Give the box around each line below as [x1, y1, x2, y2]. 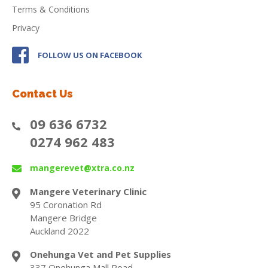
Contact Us [12, 87, 73, 100]
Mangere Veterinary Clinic [30, 185, 147, 197]
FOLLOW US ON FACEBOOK [38, 49, 142, 60]
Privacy [12, 22, 39, 33]
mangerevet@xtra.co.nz [30, 162, 135, 173]
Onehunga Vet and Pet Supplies [30, 248, 171, 260]
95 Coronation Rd [30, 198, 102, 211]
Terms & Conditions [12, 3, 90, 15]
